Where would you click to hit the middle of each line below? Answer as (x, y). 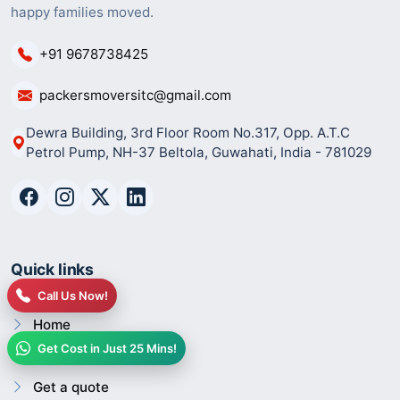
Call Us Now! (73, 295)
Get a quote (71, 387)
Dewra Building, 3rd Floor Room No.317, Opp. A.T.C (188, 132)
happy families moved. (82, 12)
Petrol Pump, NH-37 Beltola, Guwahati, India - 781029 (199, 152)
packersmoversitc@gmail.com (135, 96)
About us (62, 356)
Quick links (53, 269)
